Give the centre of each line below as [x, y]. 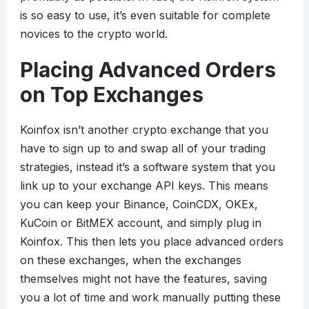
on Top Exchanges [111, 95]
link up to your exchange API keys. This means [144, 186]
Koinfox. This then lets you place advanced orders [151, 242]
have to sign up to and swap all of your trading [142, 149]
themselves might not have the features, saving [143, 279]
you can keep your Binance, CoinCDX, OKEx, [139, 205]
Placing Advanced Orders [148, 70]
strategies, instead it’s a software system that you [147, 167]
